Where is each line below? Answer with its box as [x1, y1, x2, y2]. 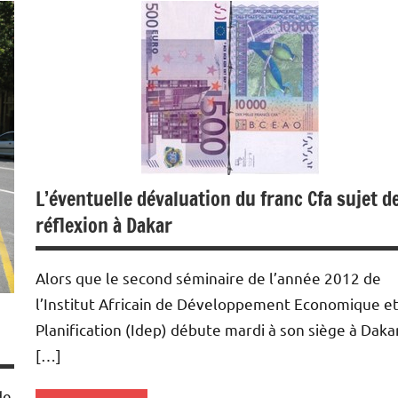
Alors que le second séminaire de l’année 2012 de [36, 268, 381, 288]
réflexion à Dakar [36, 211, 172, 240]
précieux [46, 13, 99, 31]
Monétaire [46, 49, 110, 67]
